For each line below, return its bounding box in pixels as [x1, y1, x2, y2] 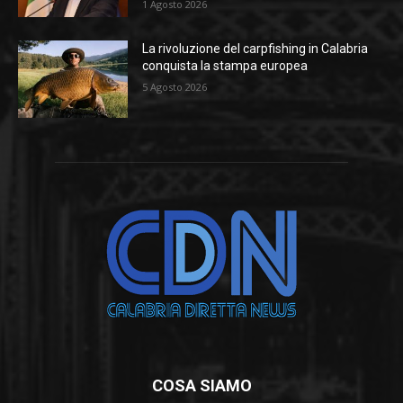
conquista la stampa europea [142, 58, 309, 74]
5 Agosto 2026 [142, 80, 208, 94]
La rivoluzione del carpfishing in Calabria [142, 41, 369, 57]
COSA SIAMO [151, 376, 252, 396]
